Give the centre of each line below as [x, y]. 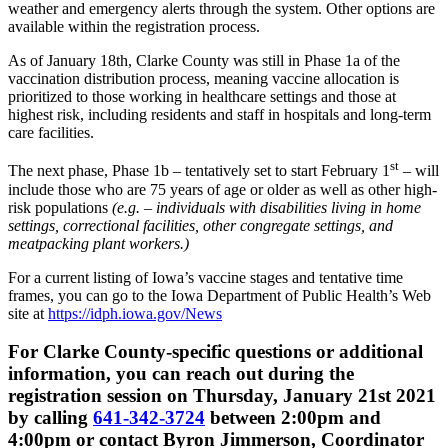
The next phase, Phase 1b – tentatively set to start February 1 [199, 171]
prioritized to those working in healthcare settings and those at [202, 97]
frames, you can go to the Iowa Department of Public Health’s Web [219, 295]
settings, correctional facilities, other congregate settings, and [200, 225]
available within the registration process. [134, 27]
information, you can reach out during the [181, 374]
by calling [50, 418]
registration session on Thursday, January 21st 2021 [222, 396]
